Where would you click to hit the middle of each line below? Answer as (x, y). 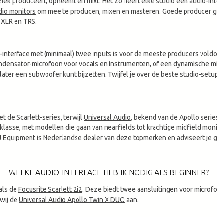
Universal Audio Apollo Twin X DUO (72, 199)
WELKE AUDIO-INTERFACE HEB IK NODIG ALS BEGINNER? (108, 172)
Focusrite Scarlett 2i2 (50, 189)
